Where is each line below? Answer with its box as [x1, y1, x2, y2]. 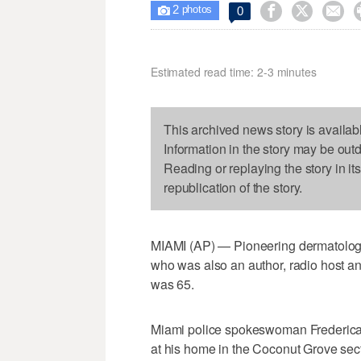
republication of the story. [164, 178, 303, 197]
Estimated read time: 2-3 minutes [151, 64, 317, 81]
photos [178, 4, 213, 16]
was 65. [151, 275, 195, 294]
